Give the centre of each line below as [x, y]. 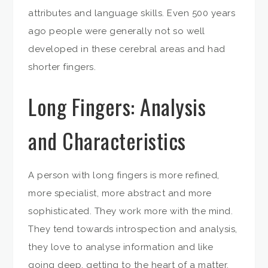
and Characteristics [107, 141]
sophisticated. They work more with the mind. [131, 211]
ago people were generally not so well [117, 31]
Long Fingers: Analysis [117, 106]
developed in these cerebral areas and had [127, 49]
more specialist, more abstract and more [120, 194]
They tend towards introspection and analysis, [133, 229]
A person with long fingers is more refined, [124, 176]
